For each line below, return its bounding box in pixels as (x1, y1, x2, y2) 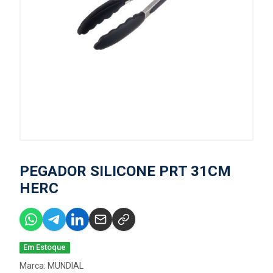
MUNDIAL (48, 261, 83, 271)
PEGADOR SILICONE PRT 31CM (19, 163, 231, 180)
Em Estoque (23, 243, 66, 252)
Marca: (19, 261, 48, 271)
